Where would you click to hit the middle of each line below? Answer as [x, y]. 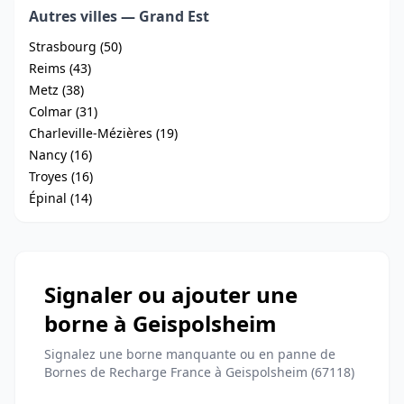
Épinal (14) [60, 198]
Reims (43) [60, 68]
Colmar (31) [63, 111]
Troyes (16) [61, 176]
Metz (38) [56, 90]
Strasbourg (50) [75, 46]
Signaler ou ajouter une [171, 294]
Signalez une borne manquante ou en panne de [190, 354]
